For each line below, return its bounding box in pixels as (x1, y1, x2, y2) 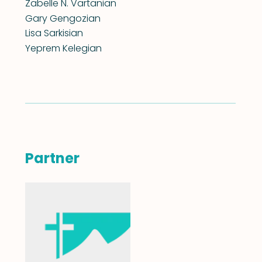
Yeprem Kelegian (25, 41, 102, 55)
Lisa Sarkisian (25, 26, 83, 40)
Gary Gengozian (25, 11, 101, 25)
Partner (25, 149, 80, 168)
